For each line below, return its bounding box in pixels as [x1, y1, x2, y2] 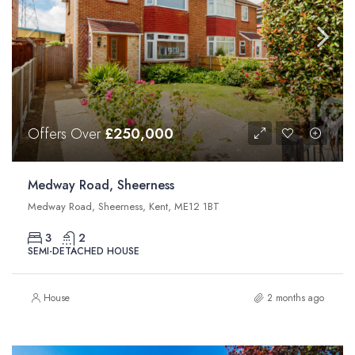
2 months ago [267, 290, 324, 305]
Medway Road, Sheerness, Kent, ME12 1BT [28, 198, 219, 214]
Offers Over [28, 123, 105, 144]
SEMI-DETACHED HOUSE [28, 243, 139, 258]
